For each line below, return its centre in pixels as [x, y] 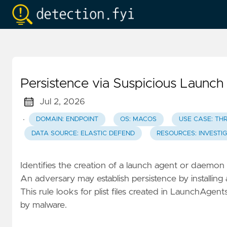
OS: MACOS [139, 120]
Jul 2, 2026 [62, 102]
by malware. [44, 205]
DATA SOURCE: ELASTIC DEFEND [83, 133]
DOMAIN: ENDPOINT [67, 120]
